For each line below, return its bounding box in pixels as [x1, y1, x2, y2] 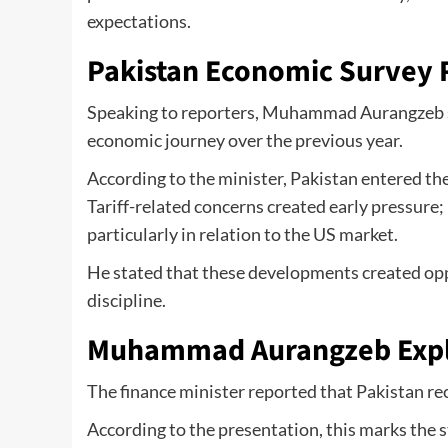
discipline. [87, 289, 166, 312]
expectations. [87, 10, 191, 33]
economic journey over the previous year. [87, 129, 403, 152]
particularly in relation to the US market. [87, 223, 398, 246]
